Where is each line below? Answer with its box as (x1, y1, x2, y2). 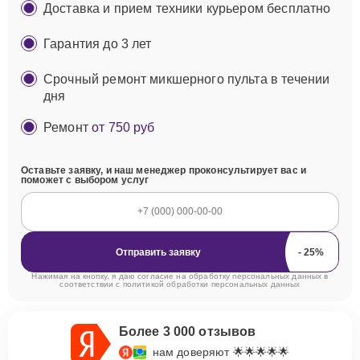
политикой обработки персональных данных (122, 280, 301, 288)
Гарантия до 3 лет (43, 37, 152, 51)
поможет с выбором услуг (21, 174, 149, 186)
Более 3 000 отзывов (118, 325, 256, 338)
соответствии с (59, 280, 123, 288)
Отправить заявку (169, 246, 201, 258)
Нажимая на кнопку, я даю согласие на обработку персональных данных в (31, 272, 329, 280)
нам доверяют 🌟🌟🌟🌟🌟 (152, 346, 290, 358)
